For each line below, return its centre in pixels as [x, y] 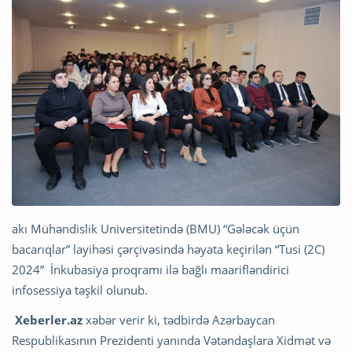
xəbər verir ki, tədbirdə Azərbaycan [180, 319]
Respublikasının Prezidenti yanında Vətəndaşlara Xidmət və [171, 340]
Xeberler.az [50, 319]
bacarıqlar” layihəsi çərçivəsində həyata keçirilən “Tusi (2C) [168, 249]
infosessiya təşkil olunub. [80, 290]
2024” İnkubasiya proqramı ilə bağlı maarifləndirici [150, 269]
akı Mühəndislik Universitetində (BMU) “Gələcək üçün [156, 228]
